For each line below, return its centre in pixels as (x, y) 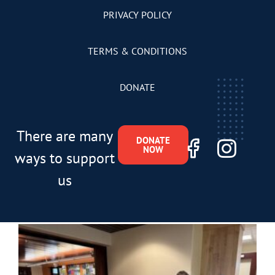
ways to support (65, 158)
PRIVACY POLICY (137, 14)
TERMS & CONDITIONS (137, 51)
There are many (65, 136)
